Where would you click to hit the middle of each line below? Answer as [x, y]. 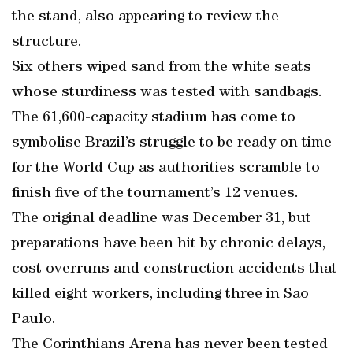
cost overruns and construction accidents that [175, 269]
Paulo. [34, 320]
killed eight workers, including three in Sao [160, 295]
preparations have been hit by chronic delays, [169, 244]
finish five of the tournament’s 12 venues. [155, 194]
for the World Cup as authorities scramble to [166, 169]
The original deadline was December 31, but [162, 219]
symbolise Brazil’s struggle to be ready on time [172, 143]
